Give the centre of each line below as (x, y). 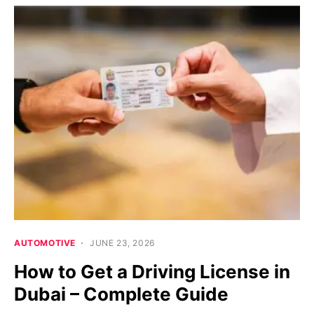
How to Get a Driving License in (152, 272)
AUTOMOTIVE (45, 243)
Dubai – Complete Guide (121, 294)
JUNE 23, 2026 (122, 243)
